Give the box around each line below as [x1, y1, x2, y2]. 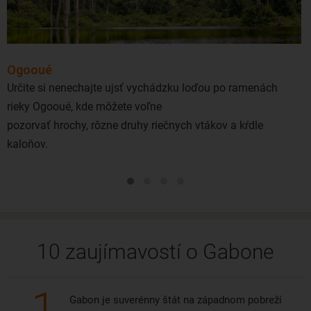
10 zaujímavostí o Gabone [37, 239, 274, 264]
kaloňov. [7, 137, 48, 151]
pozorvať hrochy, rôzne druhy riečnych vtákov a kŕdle [7, 119, 263, 133]
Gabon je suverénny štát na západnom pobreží [69, 294, 282, 307]
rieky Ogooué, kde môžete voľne [7, 100, 162, 114]
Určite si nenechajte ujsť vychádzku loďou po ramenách [7, 81, 278, 95]
